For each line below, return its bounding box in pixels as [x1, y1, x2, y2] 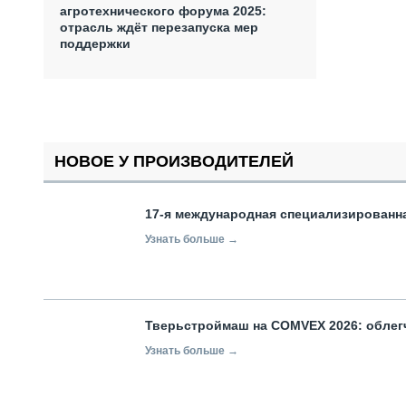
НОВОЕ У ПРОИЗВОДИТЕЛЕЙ [54, 151, 294, 170]
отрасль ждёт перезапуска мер [60, 19, 258, 34]
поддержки [60, 35, 130, 51]
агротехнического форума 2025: [60, 3, 266, 18]
